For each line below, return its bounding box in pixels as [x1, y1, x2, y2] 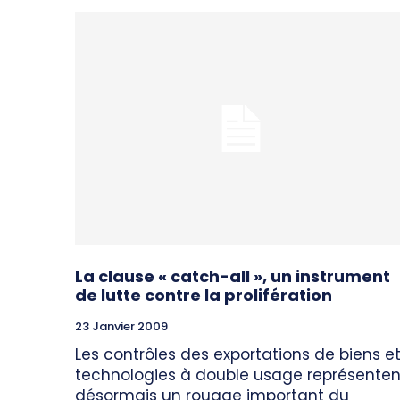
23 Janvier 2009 [75, 318, 168, 336]
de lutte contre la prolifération [75, 284, 332, 307]
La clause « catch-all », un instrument [75, 265, 390, 288]
